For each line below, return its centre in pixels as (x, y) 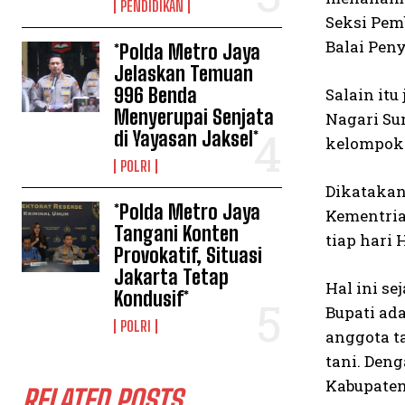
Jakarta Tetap (172, 277)
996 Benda (156, 95)
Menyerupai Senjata (194, 117)
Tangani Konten (177, 234)
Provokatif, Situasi (188, 255)
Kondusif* (152, 299)
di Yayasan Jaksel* (187, 139)
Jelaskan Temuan (184, 74)
